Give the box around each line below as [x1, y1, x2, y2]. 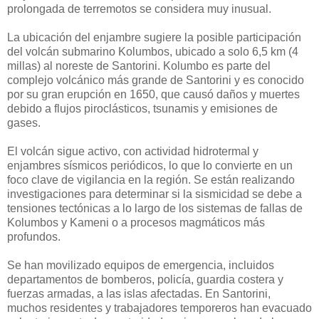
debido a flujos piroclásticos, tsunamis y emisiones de [7, 102, 278, 115]
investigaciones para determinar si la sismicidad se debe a [7, 187, 302, 200]
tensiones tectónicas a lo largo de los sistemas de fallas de [7, 202, 303, 214]
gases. [7, 116, 41, 129]
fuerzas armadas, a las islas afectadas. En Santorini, [7, 287, 271, 300]
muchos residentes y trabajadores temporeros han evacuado [7, 301, 312, 314]
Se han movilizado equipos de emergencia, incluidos [7, 258, 274, 271]
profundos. [7, 230, 61, 243]
